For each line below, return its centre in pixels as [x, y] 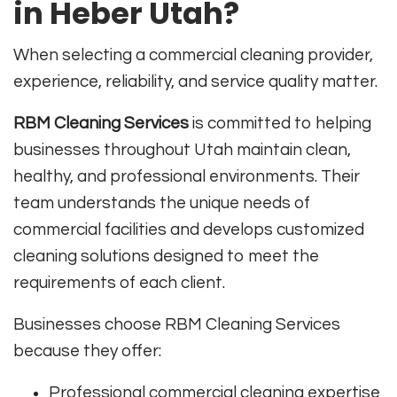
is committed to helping [280, 123]
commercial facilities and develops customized [189, 229]
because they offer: [87, 350]
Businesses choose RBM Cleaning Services [177, 324]
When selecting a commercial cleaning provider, [193, 54]
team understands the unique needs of [162, 202]
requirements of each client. [119, 282]
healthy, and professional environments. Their [187, 176]
